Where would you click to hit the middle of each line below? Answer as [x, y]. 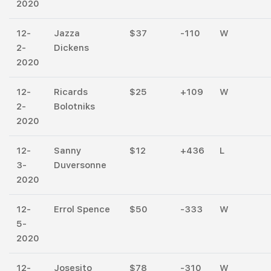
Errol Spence [82, 209]
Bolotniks [74, 106]
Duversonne [80, 165]
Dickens [71, 47]
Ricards [71, 92]
